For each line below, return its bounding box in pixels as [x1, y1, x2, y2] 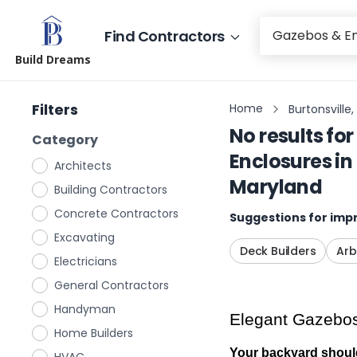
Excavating [54, 229, 115, 245]
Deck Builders [240, 243, 316, 259]
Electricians [54, 253, 117, 269]
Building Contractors [54, 182, 167, 198]
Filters [32, 100, 78, 120]
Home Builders [54, 325, 133, 341]
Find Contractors [104, 25, 225, 46]
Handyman [54, 301, 116, 317]
